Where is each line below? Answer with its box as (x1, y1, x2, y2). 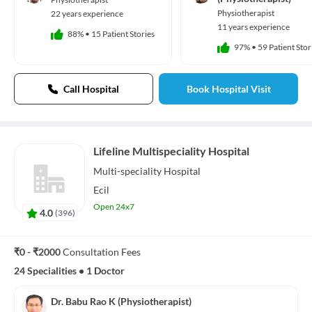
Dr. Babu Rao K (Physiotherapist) (51, 295, 192, 307)
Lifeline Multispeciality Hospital (93, 144, 249, 158)
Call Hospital (63, 83, 119, 95)
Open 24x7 (93, 201, 134, 212)
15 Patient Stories (91, 28, 155, 39)
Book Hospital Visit (186, 83, 271, 95)
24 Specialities (14, 264, 77, 276)
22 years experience (51, 8, 123, 19)
